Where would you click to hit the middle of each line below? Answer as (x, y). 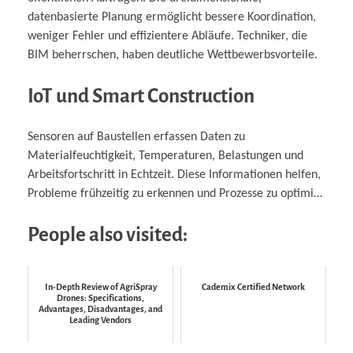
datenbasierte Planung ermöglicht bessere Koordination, (172, 17)
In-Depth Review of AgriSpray (100, 286)
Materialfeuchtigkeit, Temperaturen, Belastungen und (165, 156)
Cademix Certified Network (253, 286)
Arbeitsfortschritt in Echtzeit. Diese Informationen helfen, (174, 175)
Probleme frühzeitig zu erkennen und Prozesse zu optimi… (175, 194)
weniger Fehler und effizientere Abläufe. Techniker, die (167, 36)
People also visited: (108, 235)
